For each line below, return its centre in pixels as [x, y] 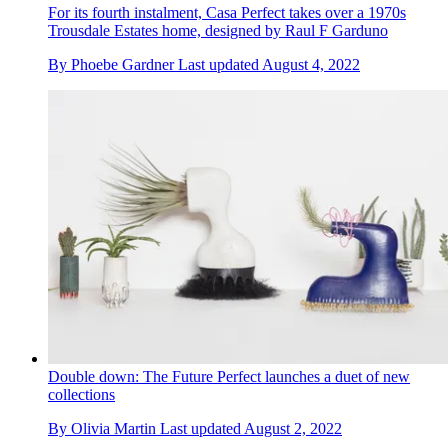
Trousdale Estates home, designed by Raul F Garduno [218, 30]
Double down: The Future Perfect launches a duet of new [229, 377]
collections [81, 395]
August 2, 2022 [293, 429]
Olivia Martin [113, 429]
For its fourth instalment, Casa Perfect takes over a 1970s [227, 12]
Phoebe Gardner [122, 64]
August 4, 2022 [311, 64]
